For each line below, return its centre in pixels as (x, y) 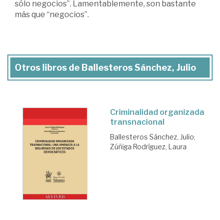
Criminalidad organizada (157, 112)
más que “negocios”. (52, 15)
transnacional (137, 122)
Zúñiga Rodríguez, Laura (148, 147)
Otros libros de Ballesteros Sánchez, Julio (105, 68)
